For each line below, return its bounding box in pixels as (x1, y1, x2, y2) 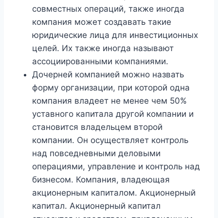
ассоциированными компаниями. (32, 56, 168, 67)
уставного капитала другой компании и (32, 109, 194, 119)
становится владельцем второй (32, 122, 163, 132)
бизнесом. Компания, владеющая (32, 175, 170, 185)
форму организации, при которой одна (32, 83, 190, 93)
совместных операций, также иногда (32, 4, 184, 14)
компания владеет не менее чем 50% (32, 96, 187, 106)
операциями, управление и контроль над (32, 162, 200, 172)
